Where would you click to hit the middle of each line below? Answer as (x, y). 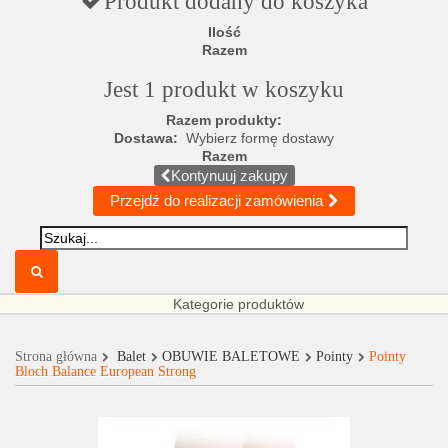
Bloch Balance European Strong (105, 371)
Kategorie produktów (238, 304)
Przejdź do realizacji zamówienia (216, 200)
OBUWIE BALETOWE (231, 356)
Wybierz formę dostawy (260, 138)
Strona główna (56, 356)
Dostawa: (150, 138)
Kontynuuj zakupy (229, 175)
